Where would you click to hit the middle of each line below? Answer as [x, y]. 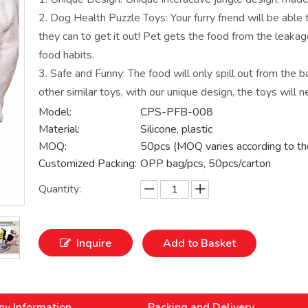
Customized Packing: [88, 164]
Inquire [94, 243]
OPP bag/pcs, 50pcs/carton [206, 164]
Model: [55, 112]
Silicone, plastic [176, 129]
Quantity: [60, 189]
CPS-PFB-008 [177, 112]
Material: [59, 129]
